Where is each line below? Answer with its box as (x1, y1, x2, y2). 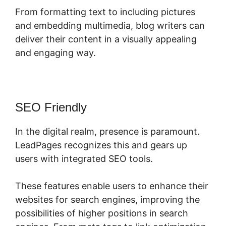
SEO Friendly (15, 100, 87, 115)
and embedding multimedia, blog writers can (15, 20, 205, 31)
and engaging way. (15, 47, 96, 59)
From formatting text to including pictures (15, 7, 195, 18)
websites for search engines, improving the (15, 194, 200, 205)
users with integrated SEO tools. (15, 153, 153, 164)
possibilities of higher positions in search (15, 208, 188, 219)
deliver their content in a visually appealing (15, 34, 197, 45)
